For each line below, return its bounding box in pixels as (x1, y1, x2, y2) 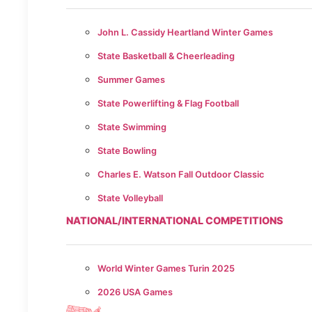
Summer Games (97, 75, 165, 86)
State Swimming (97, 122, 166, 133)
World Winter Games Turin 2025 (97, 263, 235, 274)
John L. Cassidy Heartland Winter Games (97, 27, 273, 38)
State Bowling (97, 146, 157, 157)
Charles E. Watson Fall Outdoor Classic (97, 169, 264, 180)
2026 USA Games (97, 287, 173, 298)
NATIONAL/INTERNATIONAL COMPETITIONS (66, 214, 283, 227)
